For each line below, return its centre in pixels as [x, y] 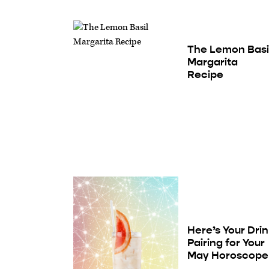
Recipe [206, 75]
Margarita [213, 62]
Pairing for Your [226, 242]
